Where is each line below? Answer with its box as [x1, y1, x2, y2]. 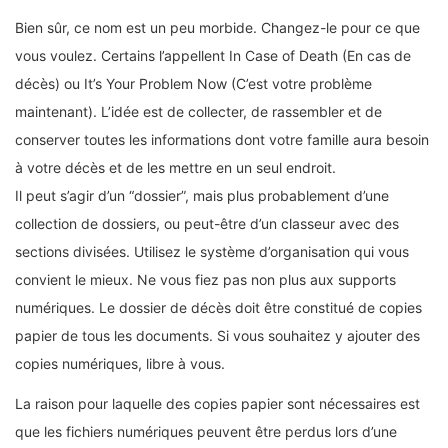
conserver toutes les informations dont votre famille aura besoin [15, 130, 429, 148]
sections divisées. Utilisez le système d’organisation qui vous [15, 242, 409, 260]
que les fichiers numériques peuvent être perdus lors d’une [15, 422, 397, 440]
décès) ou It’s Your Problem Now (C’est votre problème [15, 74, 372, 92]
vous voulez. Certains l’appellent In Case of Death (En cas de [15, 46, 411, 64]
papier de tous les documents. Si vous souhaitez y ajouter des [15, 326, 420, 344]
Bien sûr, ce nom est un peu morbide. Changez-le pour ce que [15, 18, 420, 36]
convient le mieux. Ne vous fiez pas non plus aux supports [15, 270, 396, 288]
